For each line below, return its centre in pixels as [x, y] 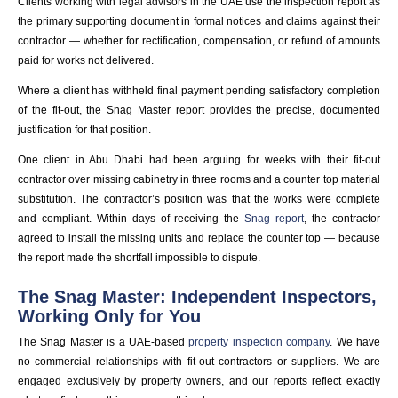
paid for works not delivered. [86, 61]
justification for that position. [84, 130]
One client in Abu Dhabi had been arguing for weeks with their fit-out [199, 160]
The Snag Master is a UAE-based [103, 342]
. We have [355, 342]
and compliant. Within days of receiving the [131, 219]
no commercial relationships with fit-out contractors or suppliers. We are [199, 362]
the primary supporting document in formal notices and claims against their [199, 22]
